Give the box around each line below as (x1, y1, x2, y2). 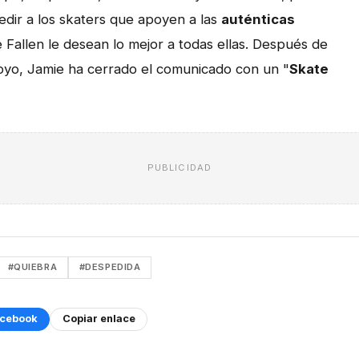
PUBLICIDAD (147, 162, 212, 174)
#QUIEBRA (7, 261, 58, 273)
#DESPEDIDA (79, 261, 141, 273)
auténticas (221, 10, 295, 27)
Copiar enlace (62, 313, 135, 325)
